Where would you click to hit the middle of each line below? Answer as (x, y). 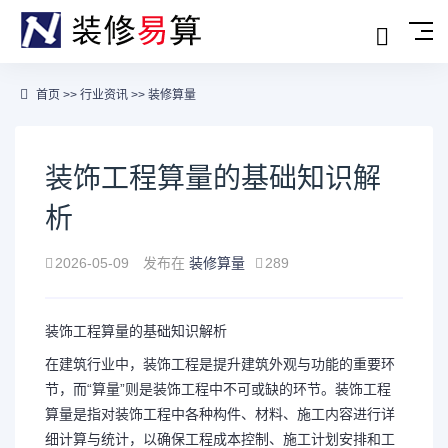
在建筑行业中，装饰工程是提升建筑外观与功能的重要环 (220, 364)
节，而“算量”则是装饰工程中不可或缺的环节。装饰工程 (218, 389)
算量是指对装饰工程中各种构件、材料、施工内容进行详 (220, 414)
